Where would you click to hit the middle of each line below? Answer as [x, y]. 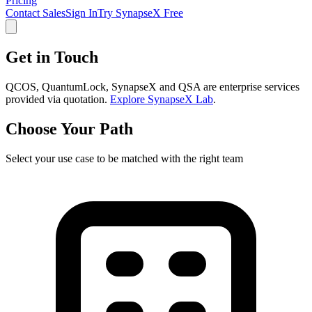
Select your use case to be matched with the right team [124, 158]
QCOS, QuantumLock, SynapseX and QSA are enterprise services [153, 86]
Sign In [81, 13]
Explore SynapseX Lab [162, 99]
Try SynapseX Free [140, 13]
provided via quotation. [58, 99]
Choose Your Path [69, 128]
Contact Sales [36, 13]
